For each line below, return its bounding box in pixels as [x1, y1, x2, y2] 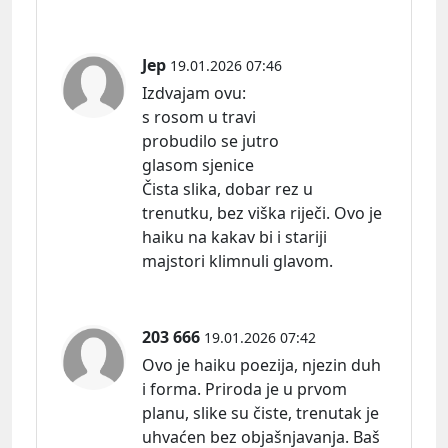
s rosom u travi [142, 106, 256, 129]
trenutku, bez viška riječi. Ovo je [142, 202, 382, 225]
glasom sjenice [142, 154, 254, 177]
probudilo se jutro [142, 130, 279, 153]
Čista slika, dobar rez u [142, 178, 313, 201]
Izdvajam [142, 82, 214, 105]
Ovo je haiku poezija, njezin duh [142, 354, 381, 377]
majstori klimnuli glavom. [142, 250, 333, 273]
